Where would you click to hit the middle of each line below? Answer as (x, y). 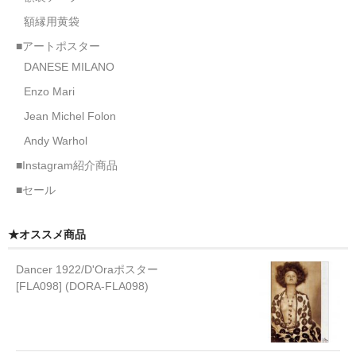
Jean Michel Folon (70, 116)
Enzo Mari (49, 91)
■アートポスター (58, 46)
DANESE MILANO (69, 66)
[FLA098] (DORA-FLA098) (82, 286)
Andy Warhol (56, 140)
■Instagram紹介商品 (67, 165)
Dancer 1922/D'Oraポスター (87, 269)
